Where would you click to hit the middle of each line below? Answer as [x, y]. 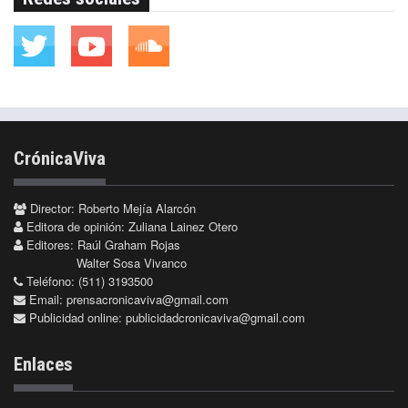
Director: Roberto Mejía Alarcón [111, 209]
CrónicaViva [60, 159]
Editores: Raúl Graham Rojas [102, 245]
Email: [46, 300]
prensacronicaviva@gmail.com [148, 300]
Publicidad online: [76, 318]
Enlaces [43, 365]
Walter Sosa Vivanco [132, 263]
